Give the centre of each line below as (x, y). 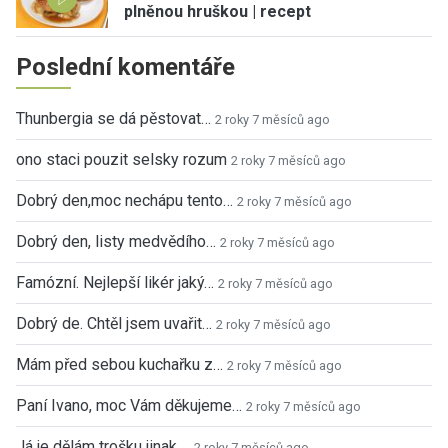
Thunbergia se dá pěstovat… (113, 118)
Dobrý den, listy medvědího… (116, 241)
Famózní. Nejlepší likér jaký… (115, 282)
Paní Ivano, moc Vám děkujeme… (129, 405)
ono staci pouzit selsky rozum (121, 159)
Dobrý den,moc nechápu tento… (124, 200)
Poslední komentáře (125, 66)
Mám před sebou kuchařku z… (119, 364)
